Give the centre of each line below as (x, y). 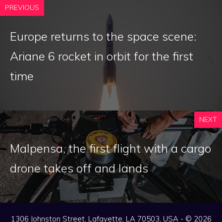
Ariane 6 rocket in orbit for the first (102, 56)
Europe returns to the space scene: (103, 36)
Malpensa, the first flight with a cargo (111, 148)
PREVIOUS (22, 8)
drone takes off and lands (79, 168)
